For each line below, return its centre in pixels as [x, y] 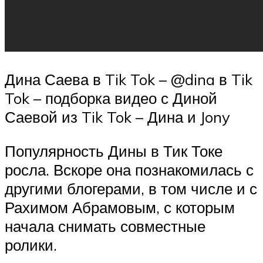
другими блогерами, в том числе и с [131, 189]
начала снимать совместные [105, 226]
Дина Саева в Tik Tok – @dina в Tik [129, 80]
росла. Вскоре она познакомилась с [129, 170]
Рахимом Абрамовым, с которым [120, 208]
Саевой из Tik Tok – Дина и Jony [117, 117]
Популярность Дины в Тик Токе [114, 151]
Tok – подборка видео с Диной [111, 98]
